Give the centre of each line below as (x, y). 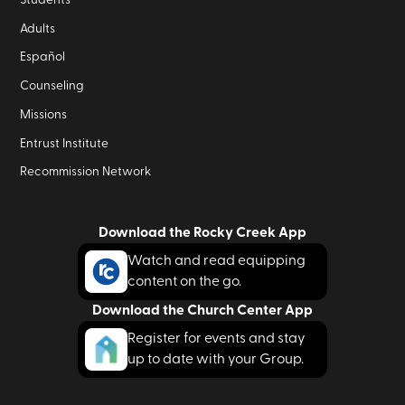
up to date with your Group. (216, 358)
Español (43, 57)
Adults (38, 28)
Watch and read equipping (217, 260)
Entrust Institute (65, 143)
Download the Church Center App (202, 310)
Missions (44, 114)
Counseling (52, 86)
